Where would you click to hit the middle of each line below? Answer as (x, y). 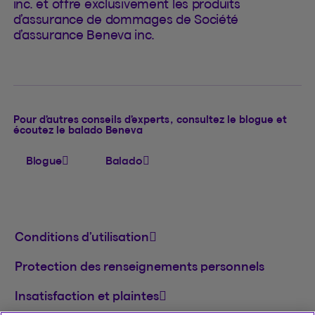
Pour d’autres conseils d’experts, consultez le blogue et (150, 119)
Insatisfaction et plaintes (86, 295)
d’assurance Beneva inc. (84, 34)
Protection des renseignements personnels (139, 266)
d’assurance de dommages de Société (126, 19)
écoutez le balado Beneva (78, 129)
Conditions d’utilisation (82, 236)
